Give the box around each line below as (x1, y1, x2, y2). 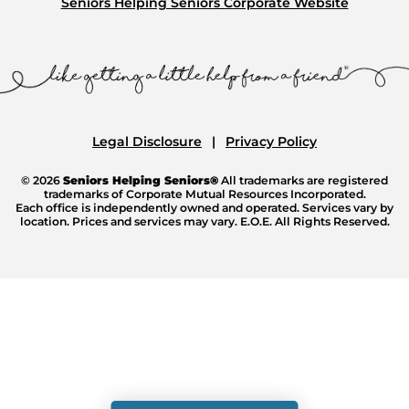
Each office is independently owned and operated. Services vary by (16, 200, 393, 215)
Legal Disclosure (92, 132, 202, 150)
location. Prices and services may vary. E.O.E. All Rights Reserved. (19, 214, 390, 228)
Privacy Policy (225, 132, 317, 150)
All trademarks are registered (218, 173, 388, 187)
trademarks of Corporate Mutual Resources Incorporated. (43, 186, 366, 201)
